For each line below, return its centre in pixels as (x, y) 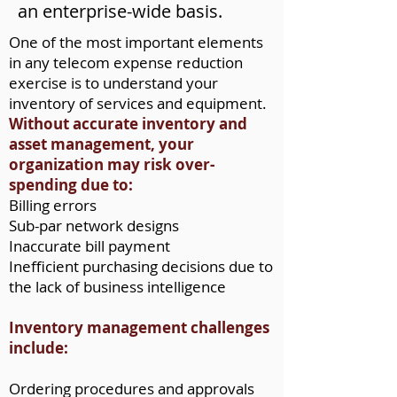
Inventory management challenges (139, 327)
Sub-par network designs (94, 226)
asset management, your (101, 144)
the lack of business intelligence (117, 287)
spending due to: (71, 185)
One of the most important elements (136, 42)
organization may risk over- (112, 164)
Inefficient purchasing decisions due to (141, 266)
